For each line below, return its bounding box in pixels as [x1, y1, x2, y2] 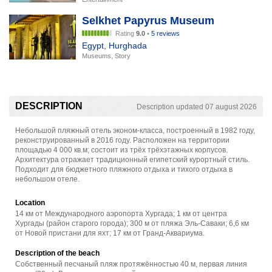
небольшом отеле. [15, 174, 80, 183]
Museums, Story [82, 52, 131, 60]
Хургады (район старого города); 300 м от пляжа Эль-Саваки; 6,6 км [15, 219, 249, 228]
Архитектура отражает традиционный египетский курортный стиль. [15, 155, 250, 164]
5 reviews [151, 30, 180, 38]
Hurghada [109, 41, 147, 51]
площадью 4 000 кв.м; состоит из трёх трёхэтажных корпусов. [15, 145, 228, 154]
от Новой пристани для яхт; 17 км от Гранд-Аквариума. [15, 228, 205, 237]
